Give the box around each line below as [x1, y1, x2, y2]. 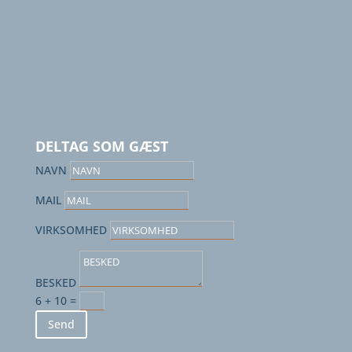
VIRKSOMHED [35, 222, 107, 238]
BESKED [35, 275, 76, 291]
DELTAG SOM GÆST [35, 137, 168, 156]
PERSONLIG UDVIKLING [50, 79, 245, 101]
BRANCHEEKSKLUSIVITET [50, 35, 257, 57]
